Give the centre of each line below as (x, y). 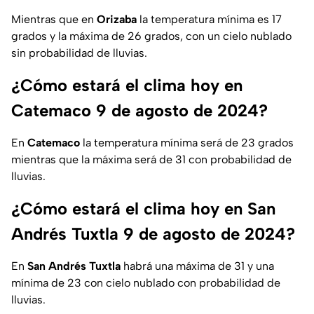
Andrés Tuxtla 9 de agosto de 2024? (153, 234)
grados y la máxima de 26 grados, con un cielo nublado (151, 36)
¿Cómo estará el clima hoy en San (143, 209)
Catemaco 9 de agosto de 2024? (139, 111)
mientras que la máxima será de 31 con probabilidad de (151, 160)
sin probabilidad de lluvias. (79, 53)
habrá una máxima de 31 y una (197, 266)
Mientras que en (54, 20)
